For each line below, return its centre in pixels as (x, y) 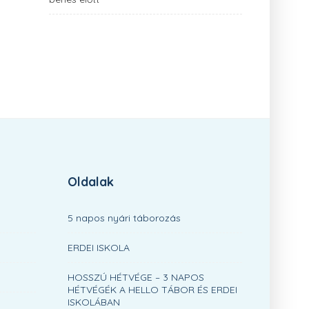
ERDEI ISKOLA (99, 248)
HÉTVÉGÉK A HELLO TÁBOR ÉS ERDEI (152, 290)
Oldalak (91, 182)
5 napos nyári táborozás (124, 218)
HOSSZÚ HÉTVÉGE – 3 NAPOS (136, 277)
